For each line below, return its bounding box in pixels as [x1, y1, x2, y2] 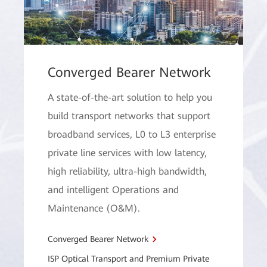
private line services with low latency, [48, 147, 207, 159]
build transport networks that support [48, 110, 210, 122]
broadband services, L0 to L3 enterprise [48, 129, 216, 140]
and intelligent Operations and [48, 184, 179, 195]
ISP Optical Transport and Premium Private [48, 254, 209, 263]
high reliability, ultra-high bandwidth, [48, 166, 207, 177]
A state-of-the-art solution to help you [48, 92, 212, 103]
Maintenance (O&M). [48, 203, 140, 214]
